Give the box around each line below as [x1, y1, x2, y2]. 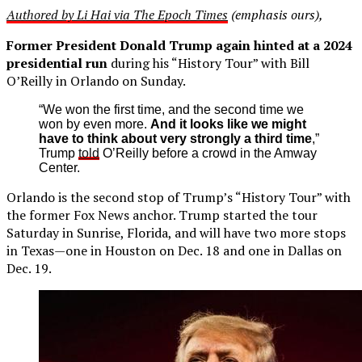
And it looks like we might [150, 116, 306, 131]
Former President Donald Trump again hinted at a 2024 [6, 36, 352, 54]
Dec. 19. [6, 259, 52, 277]
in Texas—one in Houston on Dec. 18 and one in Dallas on [6, 241, 342, 259]
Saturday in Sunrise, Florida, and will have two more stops [6, 223, 346, 242]
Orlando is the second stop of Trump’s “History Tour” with [6, 187, 351, 206]
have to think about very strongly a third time [39, 131, 312, 145]
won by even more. [39, 116, 150, 131]
